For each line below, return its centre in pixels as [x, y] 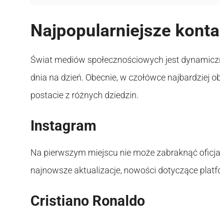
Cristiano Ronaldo [88, 201]
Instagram [63, 125]
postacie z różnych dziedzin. [84, 95]
